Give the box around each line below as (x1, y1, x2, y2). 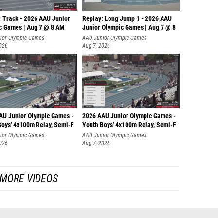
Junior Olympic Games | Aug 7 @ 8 (82, 23, 176, 32)
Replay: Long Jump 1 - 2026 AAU (82, 15, 172, 23)
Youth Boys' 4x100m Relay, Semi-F (82, 121, 176, 129)
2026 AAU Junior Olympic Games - (82, 112, 176, 120)
